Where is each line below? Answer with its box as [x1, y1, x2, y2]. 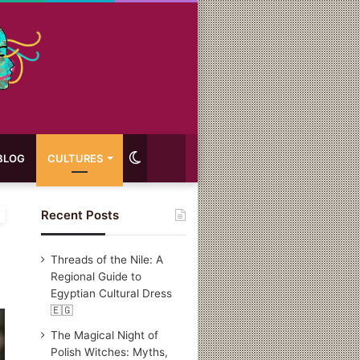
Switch [141, 149, 182, 166]
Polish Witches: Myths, [51, 345, 169, 358]
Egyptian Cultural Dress [51, 286, 173, 300]
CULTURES [47, 151, 103, 165]
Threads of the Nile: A [51, 252, 164, 266]
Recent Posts [41, 207, 120, 223]
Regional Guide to [51, 269, 142, 283]
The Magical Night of [51, 328, 159, 342]
